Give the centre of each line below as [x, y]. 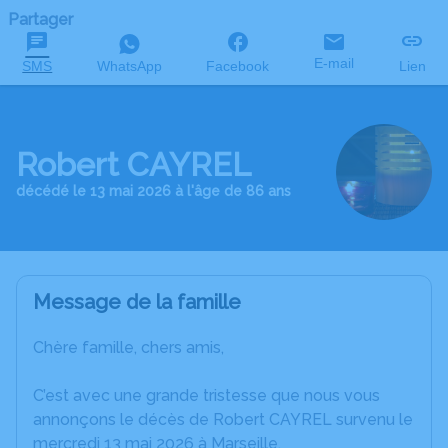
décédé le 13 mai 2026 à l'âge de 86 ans [153, 191]
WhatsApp [129, 66]
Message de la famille [137, 302]
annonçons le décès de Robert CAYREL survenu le [223, 419]
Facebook [238, 66]
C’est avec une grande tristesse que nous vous [206, 395]
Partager [40, 19]
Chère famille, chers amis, [128, 347]
